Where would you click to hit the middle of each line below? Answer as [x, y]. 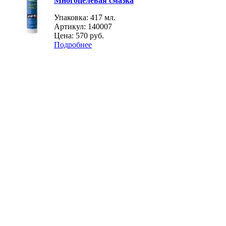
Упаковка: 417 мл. [85, 18]
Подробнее [73, 45]
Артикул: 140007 [83, 27]
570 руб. [90, 36]
